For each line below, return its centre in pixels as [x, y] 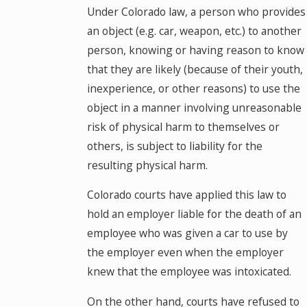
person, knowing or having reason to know [195, 50]
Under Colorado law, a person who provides [196, 11]
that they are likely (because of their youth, [195, 69]
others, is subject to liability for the [174, 146]
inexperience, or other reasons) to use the [193, 88]
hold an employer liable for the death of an [194, 214]
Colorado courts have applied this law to [186, 195]
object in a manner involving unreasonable [194, 107]
